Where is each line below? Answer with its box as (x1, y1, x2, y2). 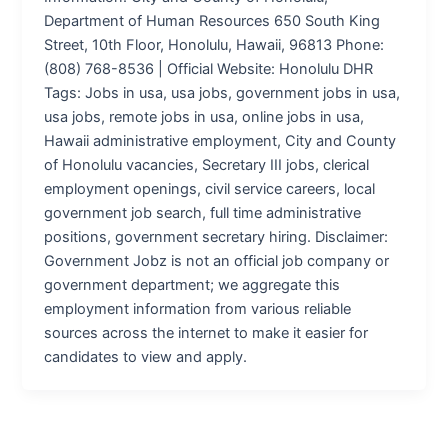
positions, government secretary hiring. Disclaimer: (44, 227, 389, 246)
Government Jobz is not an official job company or (44, 251, 390, 270)
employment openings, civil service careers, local (44, 179, 376, 198)
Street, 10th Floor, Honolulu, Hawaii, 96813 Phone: (44, 35, 385, 54)
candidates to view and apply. (44, 347, 248, 366)
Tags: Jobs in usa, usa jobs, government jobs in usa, (44, 83, 401, 102)
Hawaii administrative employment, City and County (44, 131, 397, 150)
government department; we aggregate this (44, 275, 341, 294)
